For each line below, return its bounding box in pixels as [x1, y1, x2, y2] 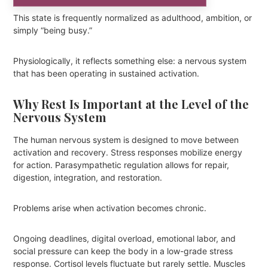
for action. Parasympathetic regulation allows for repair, [13, 160, 230, 170]
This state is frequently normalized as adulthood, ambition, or [13, 13, 252, 23]
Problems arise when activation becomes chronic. [13, 203, 207, 214]
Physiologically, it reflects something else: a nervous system [13, 56, 247, 66]
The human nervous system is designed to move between [13, 135, 239, 145]
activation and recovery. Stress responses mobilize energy [13, 147, 243, 158]
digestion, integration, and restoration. [13, 172, 163, 183]
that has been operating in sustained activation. [13, 68, 200, 79]
